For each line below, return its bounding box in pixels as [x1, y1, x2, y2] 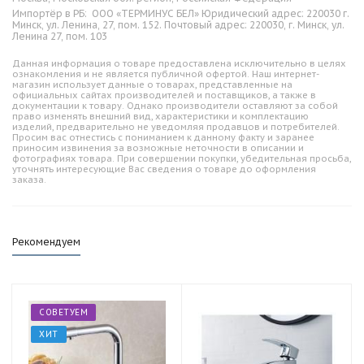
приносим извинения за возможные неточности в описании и [12, 142, 304, 154]
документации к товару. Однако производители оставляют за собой [12, 100, 338, 111]
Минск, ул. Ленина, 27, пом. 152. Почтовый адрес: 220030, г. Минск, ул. [12, 19, 344, 31]
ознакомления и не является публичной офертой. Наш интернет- [12, 68, 319, 80]
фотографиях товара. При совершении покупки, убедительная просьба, [12, 153, 351, 164]
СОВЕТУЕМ [39, 307, 88, 318]
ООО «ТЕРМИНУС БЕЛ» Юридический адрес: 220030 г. [92, 7, 349, 19]
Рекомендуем [12, 236, 80, 248]
